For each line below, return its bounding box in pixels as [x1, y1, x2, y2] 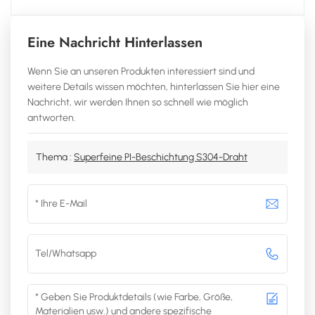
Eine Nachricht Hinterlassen [27, 32, 202, 53]
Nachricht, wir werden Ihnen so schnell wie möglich [27, 96, 248, 108]
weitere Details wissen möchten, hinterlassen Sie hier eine [27, 80, 280, 93]
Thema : [36, 150, 74, 163]
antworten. [27, 111, 76, 124]
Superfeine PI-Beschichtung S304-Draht [74, 150, 247, 163]
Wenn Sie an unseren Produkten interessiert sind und [27, 65, 255, 77]
